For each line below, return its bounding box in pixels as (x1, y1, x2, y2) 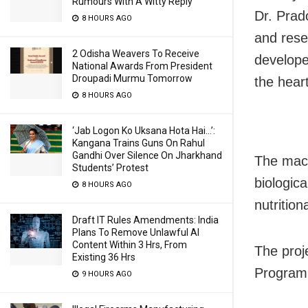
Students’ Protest (72, 162, 148, 173)
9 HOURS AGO (80, 269, 132, 278)
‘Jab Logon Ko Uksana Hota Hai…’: (72, 125, 215, 136)
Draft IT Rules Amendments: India (72, 214, 219, 225)
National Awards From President (72, 60, 212, 71)
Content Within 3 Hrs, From (72, 239, 187, 250)
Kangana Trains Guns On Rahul (72, 137, 205, 148)
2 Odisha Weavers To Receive (72, 48, 199, 59)
